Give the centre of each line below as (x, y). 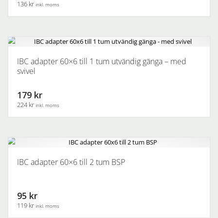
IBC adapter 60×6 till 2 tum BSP (71, 162)
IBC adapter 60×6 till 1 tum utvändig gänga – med (102, 62)
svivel (26, 71)
